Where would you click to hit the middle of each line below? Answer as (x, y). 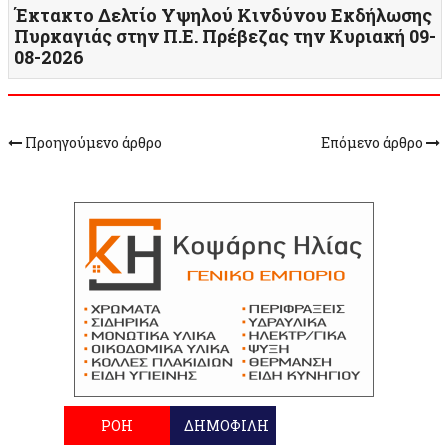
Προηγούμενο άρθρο (92, 143)
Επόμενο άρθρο (373, 143)
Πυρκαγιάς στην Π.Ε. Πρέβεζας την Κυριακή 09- (225, 36)
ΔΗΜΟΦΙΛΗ (226, 426)
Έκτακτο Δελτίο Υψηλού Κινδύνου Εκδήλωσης (223, 15)
